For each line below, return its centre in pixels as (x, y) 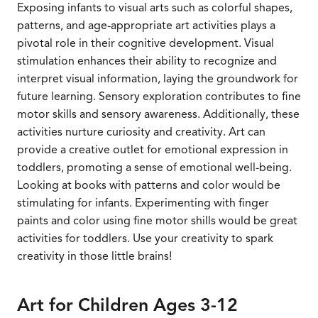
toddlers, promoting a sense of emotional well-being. (154, 167)
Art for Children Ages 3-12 (127, 305)
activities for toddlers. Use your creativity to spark (145, 238)
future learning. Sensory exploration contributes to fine (159, 96)
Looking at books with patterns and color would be (149, 185)
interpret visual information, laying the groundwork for (158, 78)
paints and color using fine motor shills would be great (157, 220)
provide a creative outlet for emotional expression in (153, 149)
